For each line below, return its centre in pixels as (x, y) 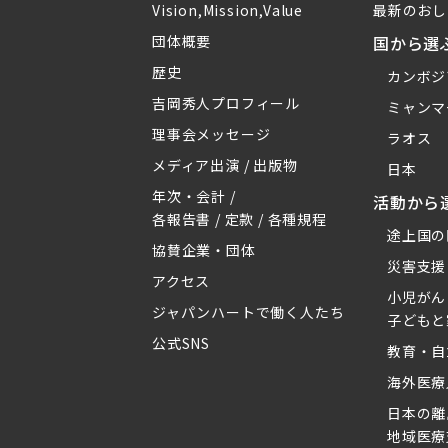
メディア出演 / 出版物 (225, 165)
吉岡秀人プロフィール (226, 103)
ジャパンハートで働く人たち (248, 312)
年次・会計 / (194, 196)
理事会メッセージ (211, 134)
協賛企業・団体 (204, 250)
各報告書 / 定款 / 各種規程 (239, 219)
